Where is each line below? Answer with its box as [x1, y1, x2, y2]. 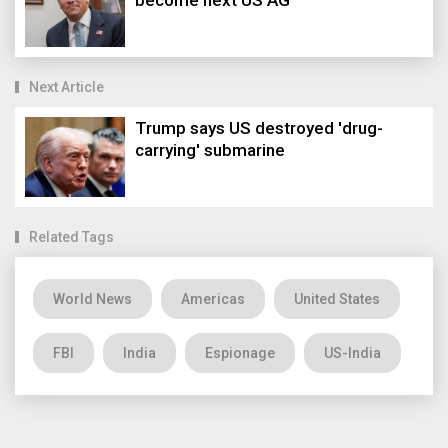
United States [294, 291, 380, 308]
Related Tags [29, 229, 114, 246]
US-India [324, 345, 381, 362]
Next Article [29, 79, 104, 96]
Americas [181, 291, 245, 308]
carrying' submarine [135, 140, 285, 161]
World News [53, 291, 132, 308]
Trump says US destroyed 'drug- [135, 118, 383, 139]
